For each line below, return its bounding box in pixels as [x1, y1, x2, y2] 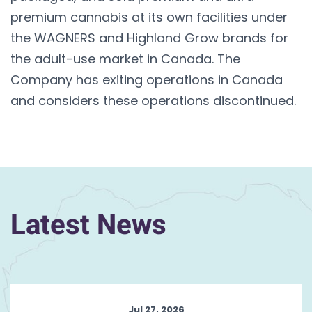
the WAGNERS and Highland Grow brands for [10, 29, 288, 47]
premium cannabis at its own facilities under [10, 8, 288, 26]
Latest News [10, 204, 166, 246]
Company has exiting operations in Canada [10, 70, 283, 88]
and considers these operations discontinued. [10, 91, 296, 109]
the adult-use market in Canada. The [10, 49, 240, 68]
